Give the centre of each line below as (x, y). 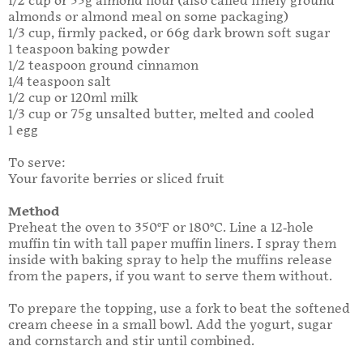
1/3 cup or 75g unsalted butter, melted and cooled (161, 115)
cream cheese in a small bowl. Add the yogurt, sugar (170, 326)
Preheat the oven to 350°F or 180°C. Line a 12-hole (161, 228)
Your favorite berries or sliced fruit (116, 180)
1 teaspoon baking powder (89, 50)
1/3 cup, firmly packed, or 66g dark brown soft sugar (169, 34)
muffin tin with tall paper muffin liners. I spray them (172, 245)
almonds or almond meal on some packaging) (148, 18)
